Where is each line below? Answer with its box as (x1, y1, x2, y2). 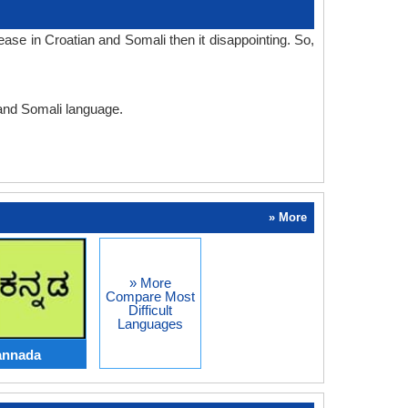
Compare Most (105, 289, 195, 304)
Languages (117, 316, 183, 331)
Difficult (127, 302, 172, 318)
